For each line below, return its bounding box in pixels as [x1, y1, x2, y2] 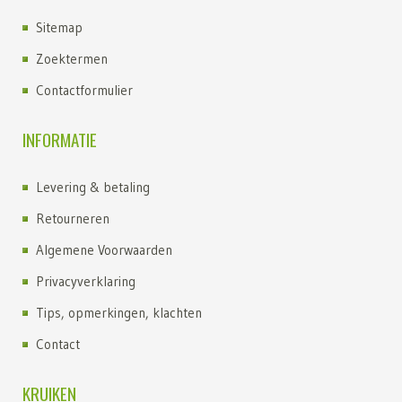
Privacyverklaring [36, 273, 135, 290]
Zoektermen [36, 50, 108, 67]
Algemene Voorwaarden [36, 241, 172, 258]
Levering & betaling [36, 179, 150, 196]
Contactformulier [36, 82, 133, 99]
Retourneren [36, 210, 109, 227]
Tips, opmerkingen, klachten [36, 304, 202, 321]
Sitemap [36, 19, 83, 36]
